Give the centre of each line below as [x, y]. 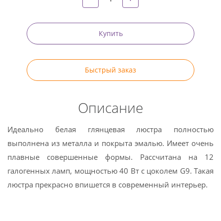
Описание [110, 108]
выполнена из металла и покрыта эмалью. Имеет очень [110, 143]
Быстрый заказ [110, 70]
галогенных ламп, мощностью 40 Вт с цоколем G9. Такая [110, 171]
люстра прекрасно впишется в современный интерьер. [108, 184]
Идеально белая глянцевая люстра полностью [110, 129]
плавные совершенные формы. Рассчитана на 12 [110, 157]
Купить [110, 33]
